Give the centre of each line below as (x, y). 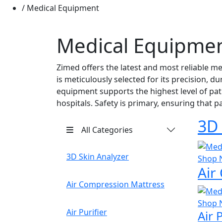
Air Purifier (87, 212)
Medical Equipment (62, 8)
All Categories (107, 130)
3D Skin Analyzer (98, 157)
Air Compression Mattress (115, 184)
